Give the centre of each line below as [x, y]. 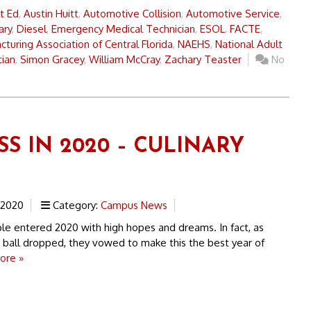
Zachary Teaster [203, 59]
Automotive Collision [132, 13]
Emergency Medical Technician [123, 28]
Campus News [134, 205]
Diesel [32, 28]
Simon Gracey [52, 59]
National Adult [249, 44]
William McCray [124, 59]
